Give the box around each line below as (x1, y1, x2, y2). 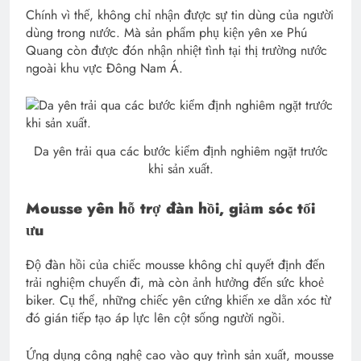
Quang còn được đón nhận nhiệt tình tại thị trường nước (26, 40, 327, 60)
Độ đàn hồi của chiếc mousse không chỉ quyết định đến (26, 255, 325, 274)
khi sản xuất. (147, 159, 214, 178)
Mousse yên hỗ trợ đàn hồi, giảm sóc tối (26, 197, 315, 219)
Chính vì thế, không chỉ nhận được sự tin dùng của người (26, 5, 334, 24)
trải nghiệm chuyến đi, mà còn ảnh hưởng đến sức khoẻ (26, 272, 324, 292)
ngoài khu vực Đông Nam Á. (26, 58, 183, 77)
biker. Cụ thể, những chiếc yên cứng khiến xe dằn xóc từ (26, 290, 331, 309)
